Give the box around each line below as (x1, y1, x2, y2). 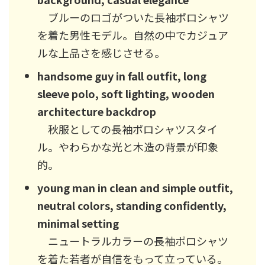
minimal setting (37, 215, 119, 231)
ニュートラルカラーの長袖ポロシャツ (37, 233, 228, 249)
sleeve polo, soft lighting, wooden (37, 86, 215, 102)
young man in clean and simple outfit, (37, 180, 233, 196)
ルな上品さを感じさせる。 (37, 45, 165, 61)
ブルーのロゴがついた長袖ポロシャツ (37, 9, 229, 25)
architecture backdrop (37, 104, 156, 119)
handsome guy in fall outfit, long (37, 68, 206, 84)
